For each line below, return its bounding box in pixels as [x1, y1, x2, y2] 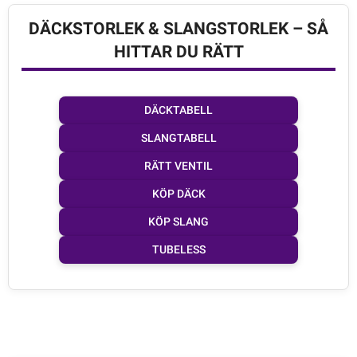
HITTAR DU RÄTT [113, 41, 244, 61]
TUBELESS [151, 242, 206, 256]
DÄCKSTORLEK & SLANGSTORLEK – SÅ [29, 18, 328, 38]
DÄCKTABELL [144, 103, 213, 116]
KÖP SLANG [148, 214, 209, 228]
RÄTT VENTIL [144, 159, 213, 172]
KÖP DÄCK [151, 186, 206, 200]
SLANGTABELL [140, 131, 217, 144]
